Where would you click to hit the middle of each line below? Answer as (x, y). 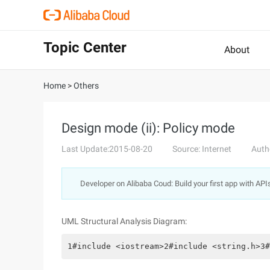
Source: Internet (202, 149)
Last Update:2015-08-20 (107, 149)
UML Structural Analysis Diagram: (124, 221)
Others (86, 86)
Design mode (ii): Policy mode (148, 128)
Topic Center (85, 48)
